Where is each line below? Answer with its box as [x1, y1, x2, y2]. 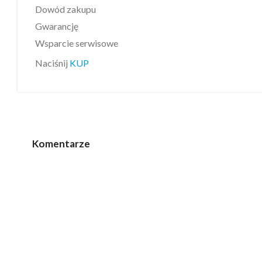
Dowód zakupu [35, 3, 96, 15]
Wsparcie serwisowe [35, 37, 118, 49]
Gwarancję [35, 20, 78, 32]
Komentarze [32, 137, 90, 150]
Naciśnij [35, 57, 70, 68]
